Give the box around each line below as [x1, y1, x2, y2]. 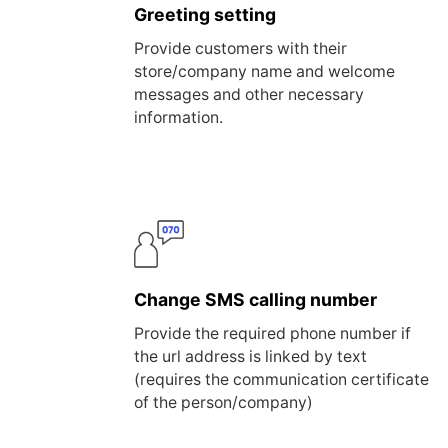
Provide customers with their [134, 39, 348, 59]
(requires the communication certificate [134, 369, 430, 389]
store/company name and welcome [134, 62, 396, 82]
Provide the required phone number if [134, 323, 412, 343]
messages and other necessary [134, 85, 365, 105]
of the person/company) [134, 392, 314, 412]
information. [134, 108, 224, 128]
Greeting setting [134, 4, 277, 26]
